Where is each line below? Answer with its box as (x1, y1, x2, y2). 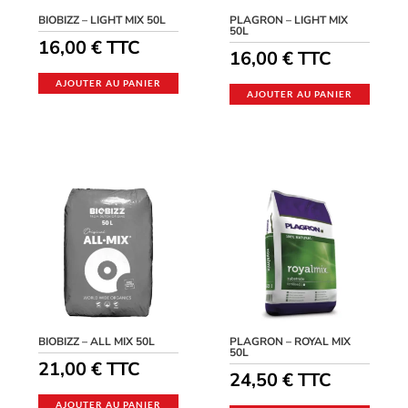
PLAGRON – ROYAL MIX (229, 334, 352, 350)
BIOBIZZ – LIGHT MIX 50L (38, 12, 167, 27)
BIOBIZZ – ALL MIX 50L (38, 334, 156, 350)
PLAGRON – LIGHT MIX (229, 12, 349, 27)
